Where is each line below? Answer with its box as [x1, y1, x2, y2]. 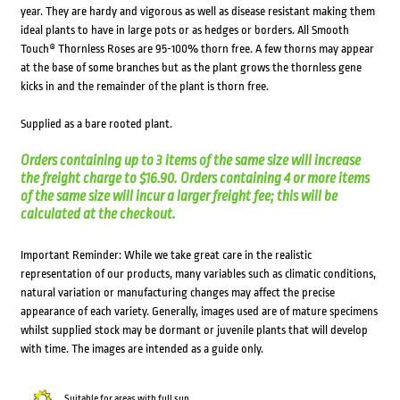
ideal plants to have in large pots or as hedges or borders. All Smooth [20, 23, 349, 37]
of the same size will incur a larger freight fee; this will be [20, 188, 337, 205]
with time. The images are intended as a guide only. [20, 342, 263, 356]
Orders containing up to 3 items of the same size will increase [20, 153, 361, 170]
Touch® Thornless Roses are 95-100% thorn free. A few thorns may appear [20, 42, 374, 56]
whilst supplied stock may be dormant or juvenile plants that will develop [20, 323, 368, 337]
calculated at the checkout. [20, 206, 176, 223]
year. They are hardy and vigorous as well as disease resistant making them [20, 4, 375, 19]
